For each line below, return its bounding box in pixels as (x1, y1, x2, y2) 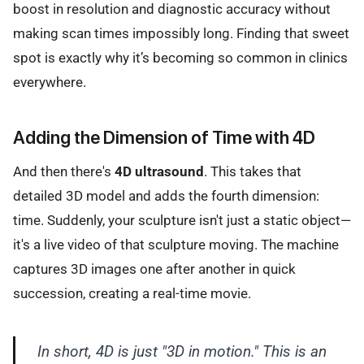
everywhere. (13, 74, 86, 91)
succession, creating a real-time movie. (13, 284, 251, 301)
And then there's (13, 162, 115, 180)
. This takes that (204, 162, 301, 180)
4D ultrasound (115, 162, 204, 180)
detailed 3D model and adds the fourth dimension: (13, 187, 319, 204)
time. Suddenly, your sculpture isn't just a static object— (13, 211, 351, 228)
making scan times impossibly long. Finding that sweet (13, 25, 349, 42)
